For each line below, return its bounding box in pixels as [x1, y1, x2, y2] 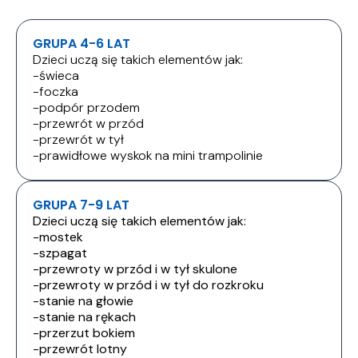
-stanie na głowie [33, 292, 133, 309]
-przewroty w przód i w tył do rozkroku [33, 276, 264, 293]
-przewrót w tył [33, 131, 124, 148]
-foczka [33, 83, 78, 100]
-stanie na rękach [33, 308, 136, 325]
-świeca [33, 67, 79, 84]
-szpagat [33, 245, 87, 261]
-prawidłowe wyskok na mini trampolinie [33, 147, 263, 164]
